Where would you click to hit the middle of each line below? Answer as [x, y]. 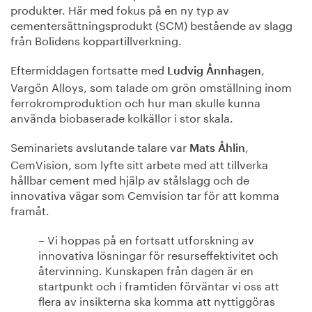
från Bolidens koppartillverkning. [96, 39]
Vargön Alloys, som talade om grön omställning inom [151, 86]
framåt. [30, 209]
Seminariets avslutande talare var [100, 146]
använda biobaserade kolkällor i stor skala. [122, 117]
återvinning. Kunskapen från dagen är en [146, 269]
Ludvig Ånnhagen [214, 71]
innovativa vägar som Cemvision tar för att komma [145, 194]
